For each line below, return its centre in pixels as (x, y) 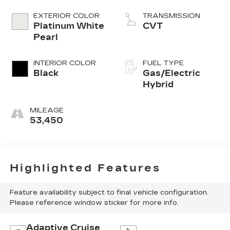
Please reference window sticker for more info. (94, 203)
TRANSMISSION (171, 16)
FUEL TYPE (163, 63)
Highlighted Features (85, 168)
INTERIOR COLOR (64, 63)
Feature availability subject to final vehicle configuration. (109, 193)
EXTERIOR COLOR (66, 16)
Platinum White (69, 26)
